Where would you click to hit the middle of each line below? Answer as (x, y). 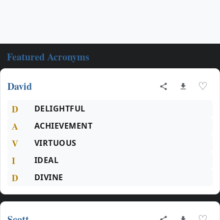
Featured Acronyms (48, 57)
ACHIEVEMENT (64, 126)
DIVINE (49, 177)
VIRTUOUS (55, 143)
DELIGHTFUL (60, 109)
